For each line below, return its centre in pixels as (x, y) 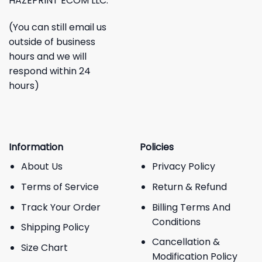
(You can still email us (58, 27)
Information (36, 147)
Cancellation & (186, 242)
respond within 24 (50, 71)
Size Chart (44, 247)
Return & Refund (189, 187)
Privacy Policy (183, 167)
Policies (157, 147)
